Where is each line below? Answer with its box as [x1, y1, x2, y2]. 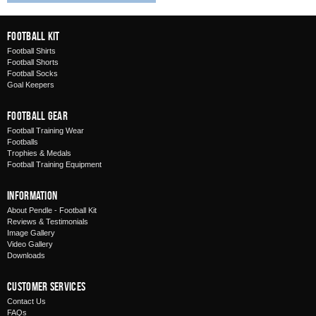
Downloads [7, 251, 45, 260]
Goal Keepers [7, 80, 54, 89]
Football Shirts [7, 47, 56, 55]
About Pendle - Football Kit [7, 206, 97, 214]
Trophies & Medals [7, 149, 71, 157]
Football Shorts [7, 58, 59, 66]
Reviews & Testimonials [7, 217, 88, 226]
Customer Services [7, 280, 86, 293]
